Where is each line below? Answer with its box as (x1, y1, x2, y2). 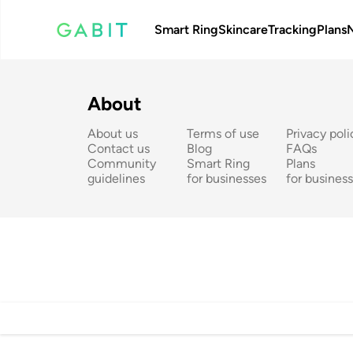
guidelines (87, 171, 145, 186)
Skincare (218, 21, 269, 37)
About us (87, 126, 138, 141)
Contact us (87, 141, 150, 156)
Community (87, 156, 159, 171)
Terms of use (187, 126, 260, 141)
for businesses (187, 171, 267, 186)
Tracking (268, 21, 318, 37)
